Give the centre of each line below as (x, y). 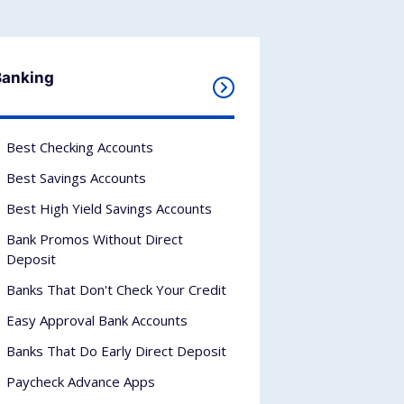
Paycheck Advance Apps (80, 381)
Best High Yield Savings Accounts (109, 208)
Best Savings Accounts (76, 178)
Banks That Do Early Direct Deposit (116, 351)
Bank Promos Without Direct (94, 239)
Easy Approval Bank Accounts (96, 320)
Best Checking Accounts (79, 147)
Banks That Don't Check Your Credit (116, 289)
